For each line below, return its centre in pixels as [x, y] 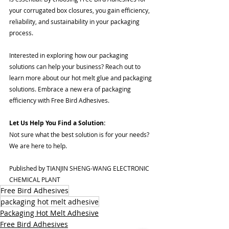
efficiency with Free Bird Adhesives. [60, 100]
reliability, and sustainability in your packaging [75, 21]
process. [21, 32]
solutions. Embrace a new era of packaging [71, 89]
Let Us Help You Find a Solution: [57, 123]
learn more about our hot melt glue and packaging [81, 77]
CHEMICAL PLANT [36, 179]
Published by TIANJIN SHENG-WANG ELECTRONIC [80, 168]
